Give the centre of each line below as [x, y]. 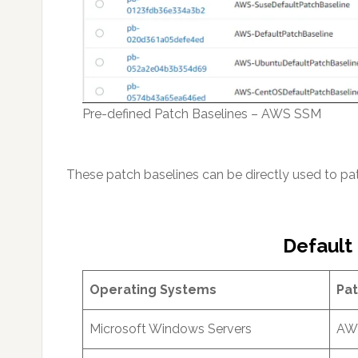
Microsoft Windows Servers [171, 329]
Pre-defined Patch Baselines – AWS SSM [202, 114]
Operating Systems [153, 290]
